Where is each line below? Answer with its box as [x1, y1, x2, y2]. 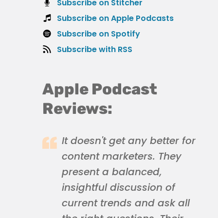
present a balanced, [62, 165, 162, 179]
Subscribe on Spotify [57, 28, 140, 39]
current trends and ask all [62, 196, 190, 210]
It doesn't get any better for [62, 134, 196, 147]
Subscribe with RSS [57, 44, 132, 55]
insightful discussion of [62, 181, 175, 194]
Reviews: [42, 99, 112, 118]
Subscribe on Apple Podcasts [57, 13, 174, 24]
